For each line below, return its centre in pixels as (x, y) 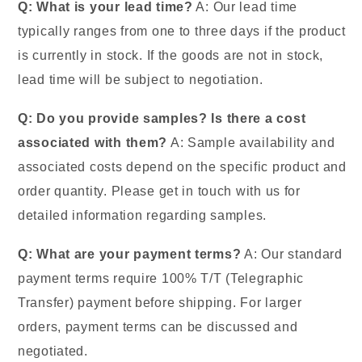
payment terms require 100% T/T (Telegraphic (161, 279)
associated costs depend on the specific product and (182, 167)
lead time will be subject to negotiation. (141, 80)
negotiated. (53, 351)
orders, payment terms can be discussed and (158, 327)
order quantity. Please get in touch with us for (159, 192)
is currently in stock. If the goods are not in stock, (171, 56)
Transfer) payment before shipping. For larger (160, 303)
